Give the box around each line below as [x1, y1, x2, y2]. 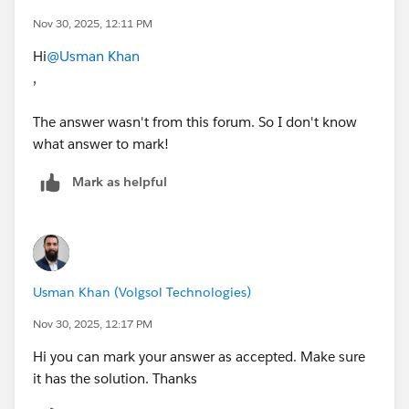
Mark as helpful [72, 173, 167, 190]
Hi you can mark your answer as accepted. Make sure [33, 347, 365, 365]
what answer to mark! [33, 134, 169, 152]
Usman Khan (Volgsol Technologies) [33, 283, 251, 300]
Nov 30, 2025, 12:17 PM [33, 315, 152, 331]
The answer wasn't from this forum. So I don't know [33, 112, 357, 131]
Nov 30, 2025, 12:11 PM [33, 15, 152, 31]
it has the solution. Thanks [33, 369, 197, 387]
